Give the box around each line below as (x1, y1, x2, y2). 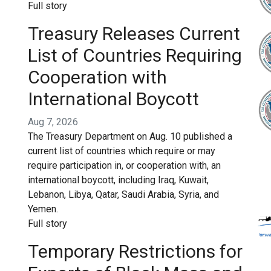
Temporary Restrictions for (28, 241, 243, 262)
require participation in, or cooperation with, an (28, 160, 221, 171)
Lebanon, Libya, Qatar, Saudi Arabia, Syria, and (28, 189, 219, 200)
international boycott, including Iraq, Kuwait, (28, 174, 209, 186)
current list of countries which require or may (28, 145, 215, 157)
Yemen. (28, 203, 58, 215)
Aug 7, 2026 (28, 116, 78, 128)
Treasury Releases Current (28, 23, 240, 44)
